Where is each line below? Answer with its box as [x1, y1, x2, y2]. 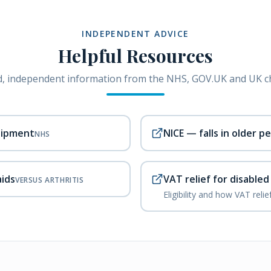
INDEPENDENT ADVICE [82, 28, 189, 39]
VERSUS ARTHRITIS [15, 175, 84, 185]
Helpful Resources [58, 44, 213, 68]
